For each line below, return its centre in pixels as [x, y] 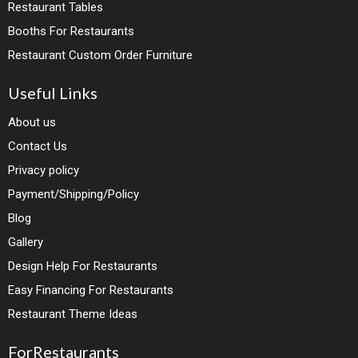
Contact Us [38, 146]
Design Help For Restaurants [83, 266]
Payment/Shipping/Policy [74, 194]
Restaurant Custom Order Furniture [101, 55]
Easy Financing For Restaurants [91, 290]
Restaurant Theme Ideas [73, 314]
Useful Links [53, 92]
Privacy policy [44, 170]
